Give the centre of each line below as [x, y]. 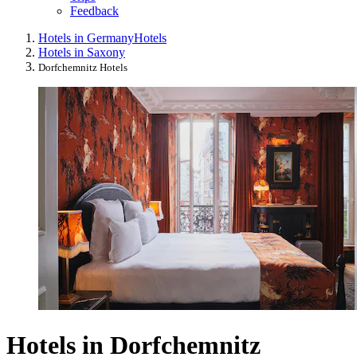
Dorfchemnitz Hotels [83, 68]
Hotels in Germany [86, 38]
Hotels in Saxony [82, 53]
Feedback [94, 11]
